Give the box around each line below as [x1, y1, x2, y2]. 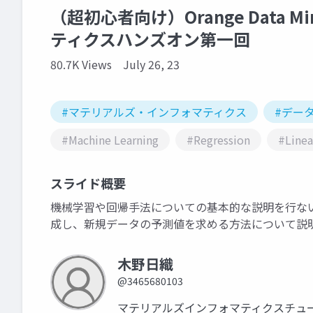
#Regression [187, 131, 250, 148]
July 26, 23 [123, 56, 180, 73]
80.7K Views [50, 56, 112, 73]
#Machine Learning [61, 131, 159, 148]
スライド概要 [50, 174, 126, 192]
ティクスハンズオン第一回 [50, 27, 250, 51]
